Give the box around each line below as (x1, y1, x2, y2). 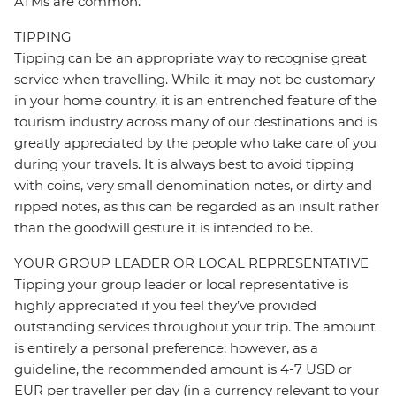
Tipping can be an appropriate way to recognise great (14, 49, 367, 67)
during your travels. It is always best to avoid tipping (14, 156, 354, 173)
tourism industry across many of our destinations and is (14, 113, 377, 131)
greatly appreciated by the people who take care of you (14, 134, 377, 152)
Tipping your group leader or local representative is (14, 276, 348, 293)
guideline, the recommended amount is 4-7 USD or (14, 361, 352, 378)
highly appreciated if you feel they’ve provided (14, 297, 316, 315)
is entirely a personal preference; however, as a (14, 339, 318, 357)
